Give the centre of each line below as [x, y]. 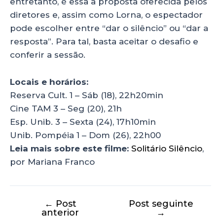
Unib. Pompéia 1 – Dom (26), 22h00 [85, 135]
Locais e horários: [49, 82]
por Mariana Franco [52, 162]
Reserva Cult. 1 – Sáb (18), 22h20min [87, 95]
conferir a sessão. [48, 55]
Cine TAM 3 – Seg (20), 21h [66, 108]
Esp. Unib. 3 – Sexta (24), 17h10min [83, 122]
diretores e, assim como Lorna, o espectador [106, 15]
